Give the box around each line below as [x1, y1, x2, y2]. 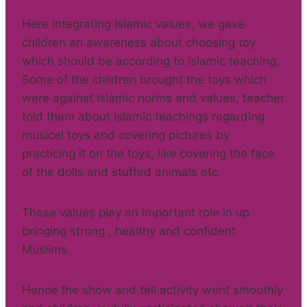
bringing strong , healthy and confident [22, 224, 236, 238]
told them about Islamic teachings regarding [22, 110, 265, 123]
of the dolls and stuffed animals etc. [22, 165, 221, 179]
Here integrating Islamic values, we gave [22, 17, 245, 31]
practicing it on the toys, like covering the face [22, 147, 275, 160]
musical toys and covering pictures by [22, 128, 230, 142]
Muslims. [22, 243, 71, 256]
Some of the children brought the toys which [22, 73, 267, 86]
